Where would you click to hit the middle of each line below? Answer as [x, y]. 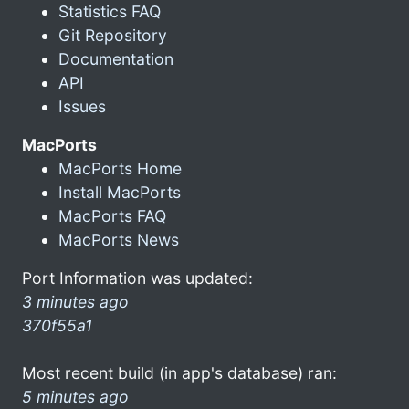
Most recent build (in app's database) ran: [179, 372]
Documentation [116, 58]
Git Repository [113, 35]
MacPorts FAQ [112, 215]
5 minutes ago [75, 396]
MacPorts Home [120, 168]
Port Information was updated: [137, 278]
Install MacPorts [120, 192]
